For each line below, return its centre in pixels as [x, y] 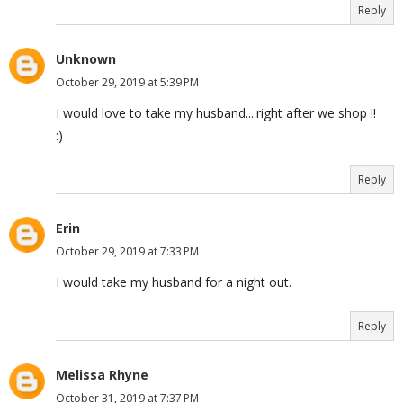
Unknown [86, 59]
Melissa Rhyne [102, 375]
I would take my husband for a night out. [174, 282]
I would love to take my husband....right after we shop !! [216, 113]
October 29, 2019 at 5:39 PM [127, 83]
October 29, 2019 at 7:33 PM [127, 252]
